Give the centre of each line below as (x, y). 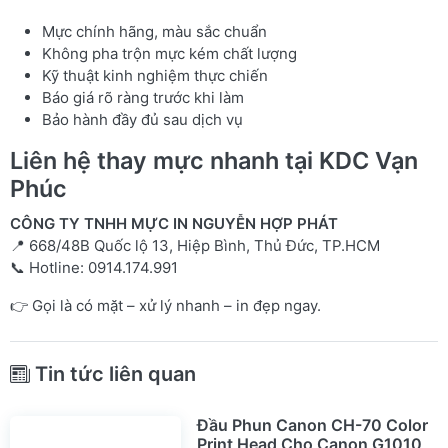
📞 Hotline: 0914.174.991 (94, 267)
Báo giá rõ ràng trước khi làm (143, 97)
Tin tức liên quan (115, 374)
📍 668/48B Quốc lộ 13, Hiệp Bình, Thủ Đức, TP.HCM (195, 245)
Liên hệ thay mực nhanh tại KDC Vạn (214, 160)
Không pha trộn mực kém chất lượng (169, 53)
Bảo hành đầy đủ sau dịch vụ (144, 119)
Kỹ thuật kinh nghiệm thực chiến (155, 75)
